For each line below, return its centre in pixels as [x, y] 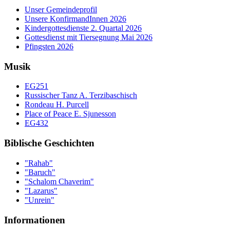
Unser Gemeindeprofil [61, 9]
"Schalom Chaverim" [59, 181]
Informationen [35, 220]
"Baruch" [40, 172]
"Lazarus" [41, 190]
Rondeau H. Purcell [57, 105]
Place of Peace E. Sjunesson [70, 114]
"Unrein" [40, 200]
